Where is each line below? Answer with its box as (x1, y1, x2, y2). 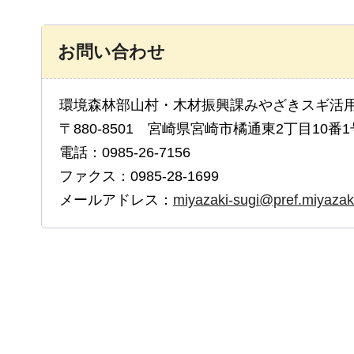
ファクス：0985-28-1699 (59, 168, 219, 185)
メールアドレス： (59, 192, 173, 209)
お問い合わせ (58, 42, 165, 62)
